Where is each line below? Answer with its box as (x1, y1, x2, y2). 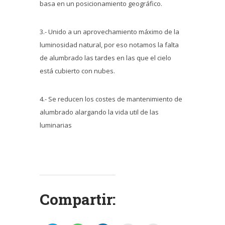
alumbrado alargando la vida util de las (40, 107, 159, 117)
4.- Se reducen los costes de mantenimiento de (40, 94, 182, 104)
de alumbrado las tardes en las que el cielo (40, 53, 171, 63)
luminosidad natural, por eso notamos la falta (40, 40, 179, 50)
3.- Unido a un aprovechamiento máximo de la (40, 27, 179, 37)
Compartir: (40, 189, 116, 209)
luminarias (40, 121, 72, 130)
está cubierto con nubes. (40, 66, 115, 76)
